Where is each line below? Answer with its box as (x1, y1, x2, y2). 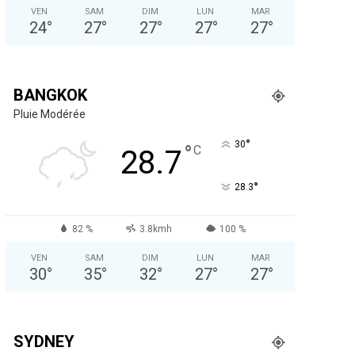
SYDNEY (13, 331, 74, 351)
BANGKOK (13, 85, 87, 105)
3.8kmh (139, 223, 173, 235)
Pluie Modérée (13, 107, 86, 120)
